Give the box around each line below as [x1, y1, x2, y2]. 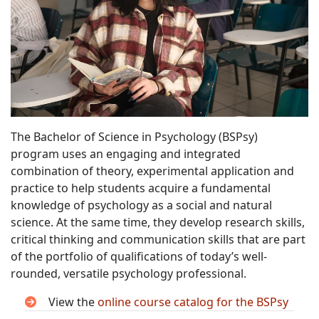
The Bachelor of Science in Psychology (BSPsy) [11, 129, 258, 145]
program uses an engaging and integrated [11, 146, 241, 162]
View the [48, 294, 98, 310]
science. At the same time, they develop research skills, [11, 214, 305, 231]
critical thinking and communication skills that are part [11, 231, 305, 248]
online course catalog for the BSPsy [98, 294, 288, 310]
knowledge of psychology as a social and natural [11, 197, 272, 214]
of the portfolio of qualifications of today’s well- [11, 249, 267, 265]
